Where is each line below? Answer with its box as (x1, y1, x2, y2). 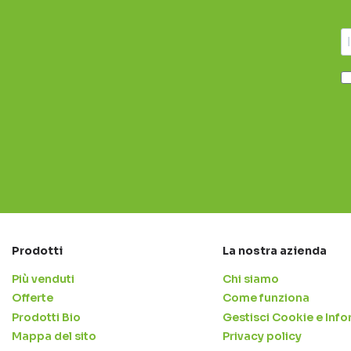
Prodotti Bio (12, 309, 81, 324)
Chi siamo (222, 271, 279, 286)
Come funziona (222, 291, 309, 306)
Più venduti (12, 271, 74, 286)
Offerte (12, 291, 53, 306)
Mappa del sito (12, 329, 96, 344)
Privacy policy (222, 329, 302, 344)
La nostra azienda (222, 244, 327, 259)
